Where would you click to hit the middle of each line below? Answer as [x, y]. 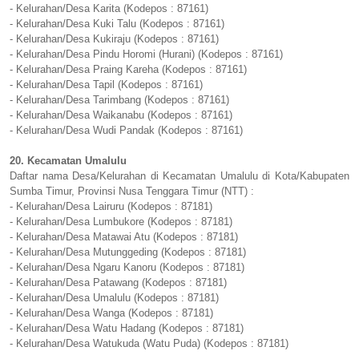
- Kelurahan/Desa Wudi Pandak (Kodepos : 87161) [126, 131]
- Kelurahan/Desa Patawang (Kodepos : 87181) [118, 283]
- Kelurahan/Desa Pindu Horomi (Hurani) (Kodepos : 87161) [146, 54]
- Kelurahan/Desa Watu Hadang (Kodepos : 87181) [127, 329]
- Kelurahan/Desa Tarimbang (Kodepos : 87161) [119, 100]
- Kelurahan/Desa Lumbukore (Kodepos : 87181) [121, 222]
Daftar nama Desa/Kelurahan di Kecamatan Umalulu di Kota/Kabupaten [179, 176]
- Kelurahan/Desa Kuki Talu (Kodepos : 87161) [117, 24]
